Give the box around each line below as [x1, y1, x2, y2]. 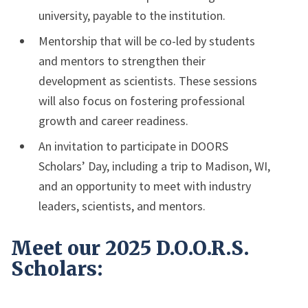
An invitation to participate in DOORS [38, 138, 228, 154]
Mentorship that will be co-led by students [38, 33, 255, 49]
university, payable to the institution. [38, 8, 225, 23]
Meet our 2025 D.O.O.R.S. [11, 236, 249, 261]
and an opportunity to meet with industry [38, 178, 251, 194]
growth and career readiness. [38, 113, 188, 129]
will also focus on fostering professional [38, 93, 245, 109]
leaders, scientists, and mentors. [38, 198, 206, 214]
